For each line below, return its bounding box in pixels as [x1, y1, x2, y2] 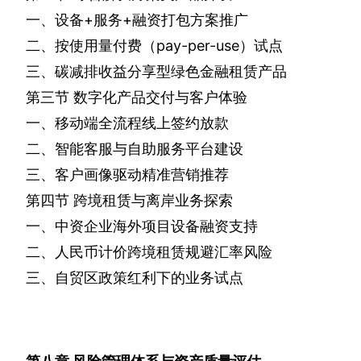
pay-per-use [156, 37, 239, 55]
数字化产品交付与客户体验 [73, 89, 247, 106]
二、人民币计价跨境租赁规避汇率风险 [26, 243, 272, 261]
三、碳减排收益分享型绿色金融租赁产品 [26, 63, 287, 81]
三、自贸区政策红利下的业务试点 [26, 269, 243, 287]
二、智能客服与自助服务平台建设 [26, 140, 243, 158]
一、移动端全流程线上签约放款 [26, 114, 229, 132]
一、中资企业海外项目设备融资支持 [26, 218, 258, 235]
